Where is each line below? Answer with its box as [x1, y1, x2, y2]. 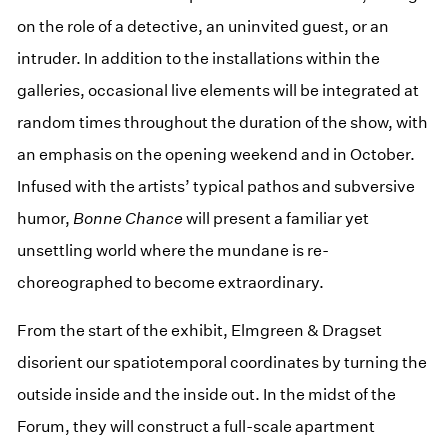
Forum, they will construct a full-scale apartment [17, 416, 376, 436]
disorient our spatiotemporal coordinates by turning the [17, 352, 428, 372]
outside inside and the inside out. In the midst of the [17, 384, 397, 404]
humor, [17, 208, 74, 228]
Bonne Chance [73, 208, 184, 228]
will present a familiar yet [183, 208, 370, 228]
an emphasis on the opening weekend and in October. [17, 144, 416, 164]
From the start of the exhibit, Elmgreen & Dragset [17, 320, 383, 340]
